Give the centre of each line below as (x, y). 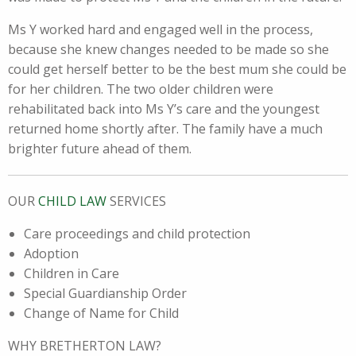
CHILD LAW (72, 201)
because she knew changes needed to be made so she (168, 50)
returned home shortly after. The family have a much (165, 129)
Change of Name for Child (101, 313)
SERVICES (136, 201)
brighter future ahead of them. (100, 149)
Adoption (51, 254)
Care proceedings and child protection (137, 234)
